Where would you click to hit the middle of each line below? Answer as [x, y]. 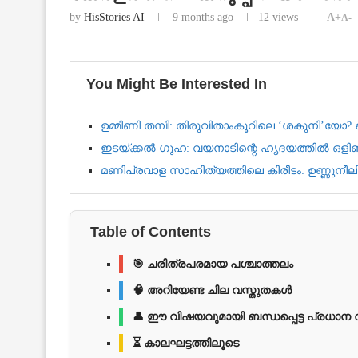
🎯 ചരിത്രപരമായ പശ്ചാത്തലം [213, 264]
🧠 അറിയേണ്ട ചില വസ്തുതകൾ [212, 290]
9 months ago [201, 17]
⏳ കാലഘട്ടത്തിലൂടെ [186, 343]
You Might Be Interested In [177, 84]
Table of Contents [151, 231]
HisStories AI [114, 17]
